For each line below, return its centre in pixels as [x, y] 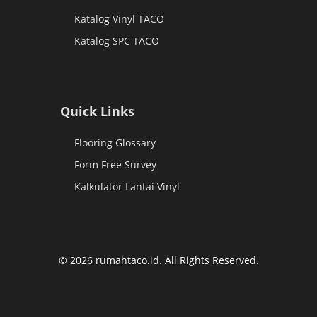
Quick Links [97, 111]
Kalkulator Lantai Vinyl [127, 186]
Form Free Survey [115, 164]
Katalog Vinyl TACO [119, 19]
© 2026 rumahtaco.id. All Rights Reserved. [158, 260]
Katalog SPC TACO [116, 41]
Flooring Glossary [115, 142]
